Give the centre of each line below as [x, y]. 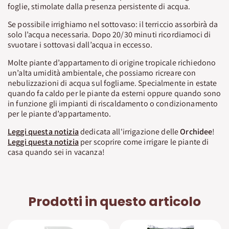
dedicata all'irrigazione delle [129, 132]
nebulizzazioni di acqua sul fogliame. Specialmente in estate [112, 83]
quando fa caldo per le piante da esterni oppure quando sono [114, 94]
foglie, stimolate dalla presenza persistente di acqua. [99, 7]
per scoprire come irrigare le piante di [144, 142]
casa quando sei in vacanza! [56, 152]
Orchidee [196, 132]
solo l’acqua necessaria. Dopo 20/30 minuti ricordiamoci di [109, 35]
